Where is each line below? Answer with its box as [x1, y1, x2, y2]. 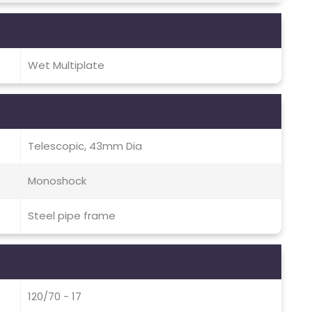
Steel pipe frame [28, 208, 116, 224]
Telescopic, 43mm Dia [28, 139, 142, 154]
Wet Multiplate [28, 58, 104, 73]
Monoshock [28, 173, 86, 189]
